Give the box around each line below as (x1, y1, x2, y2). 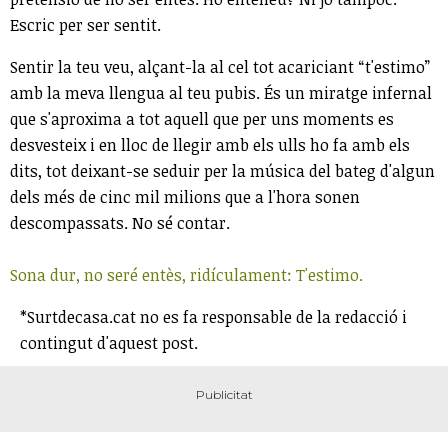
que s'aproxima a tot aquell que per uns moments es (10, 107, 394, 130)
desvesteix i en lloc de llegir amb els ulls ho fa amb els (10, 133, 410, 156)
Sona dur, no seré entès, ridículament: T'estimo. (10, 263, 363, 286)
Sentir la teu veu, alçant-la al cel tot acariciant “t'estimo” (10, 55, 430, 78)
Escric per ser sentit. (10, 13, 161, 36)
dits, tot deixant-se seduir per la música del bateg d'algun (10, 159, 435, 182)
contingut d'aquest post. (20, 331, 198, 354)
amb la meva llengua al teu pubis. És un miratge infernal (10, 81, 432, 104)
